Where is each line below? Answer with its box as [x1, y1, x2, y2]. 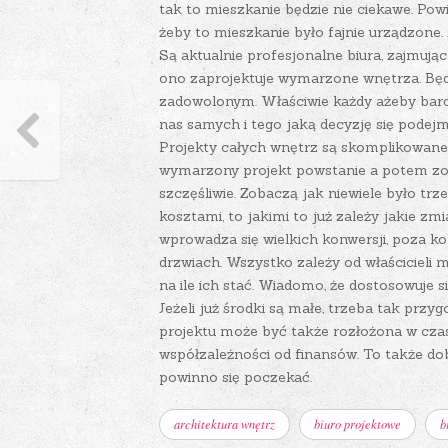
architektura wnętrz [174, 416, 275, 432]
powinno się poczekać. [159, 368, 312, 386]
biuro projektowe [314, 416, 401, 432]
